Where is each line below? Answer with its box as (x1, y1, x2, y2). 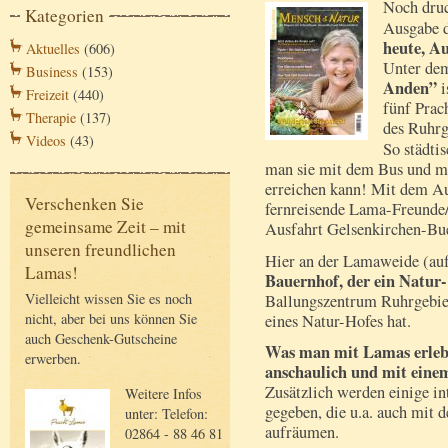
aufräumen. (265, 421, 339, 444)
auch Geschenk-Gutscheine (25, 329, 177, 349)
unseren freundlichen (25, 238, 176, 262)
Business (26, 62, 78, 82)
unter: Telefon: (125, 403, 208, 423)
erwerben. (25, 349, 81, 369)
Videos (26, 131, 66, 151)
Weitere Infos (125, 383, 202, 403)
